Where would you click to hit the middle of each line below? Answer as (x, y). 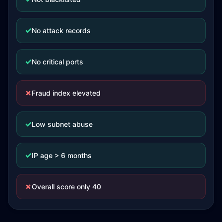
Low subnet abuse (62, 124)
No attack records (61, 30)
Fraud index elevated (66, 93)
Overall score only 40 (66, 186)
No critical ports (57, 61)
